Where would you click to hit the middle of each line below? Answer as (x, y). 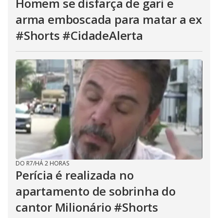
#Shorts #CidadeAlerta (79, 35)
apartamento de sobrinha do (96, 191)
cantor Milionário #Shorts (87, 207)
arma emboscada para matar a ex (109, 19)
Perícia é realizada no (75, 175)
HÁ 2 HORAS (52, 163)
